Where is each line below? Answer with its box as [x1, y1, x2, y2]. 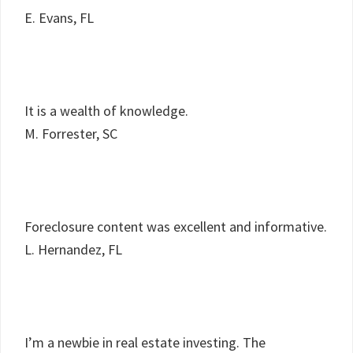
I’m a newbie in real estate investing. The [24, 333, 266, 351]
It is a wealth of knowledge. [24, 102, 188, 120]
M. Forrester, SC [24, 124, 117, 143]
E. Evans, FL [24, 9, 94, 27]
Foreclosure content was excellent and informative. [24, 217, 327, 236]
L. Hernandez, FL [24, 240, 122, 258]
